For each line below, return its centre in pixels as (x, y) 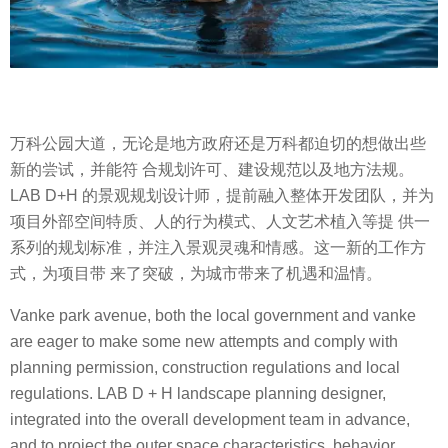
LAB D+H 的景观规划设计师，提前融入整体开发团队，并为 (222, 195)
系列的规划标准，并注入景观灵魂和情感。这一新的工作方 (218, 247)
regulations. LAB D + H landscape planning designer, (198, 393)
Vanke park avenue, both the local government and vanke (213, 315)
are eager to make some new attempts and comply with (204, 341)
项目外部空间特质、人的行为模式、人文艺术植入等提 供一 (220, 221)
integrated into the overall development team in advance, (210, 419)
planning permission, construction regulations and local (205, 367)
